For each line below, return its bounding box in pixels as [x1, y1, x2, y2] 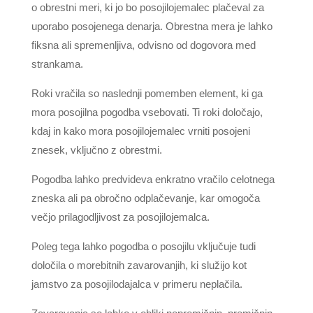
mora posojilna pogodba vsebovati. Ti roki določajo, [31, 106, 263, 118]
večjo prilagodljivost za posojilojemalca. [31, 211, 210, 223]
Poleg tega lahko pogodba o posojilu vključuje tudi [31, 240, 256, 252]
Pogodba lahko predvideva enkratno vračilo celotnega [31, 173, 275, 185]
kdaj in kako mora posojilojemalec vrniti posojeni [31, 125, 250, 137]
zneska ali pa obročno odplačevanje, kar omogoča [31, 192, 260, 204]
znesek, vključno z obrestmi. [31, 144, 162, 156]
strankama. [31, 58, 83, 70]
